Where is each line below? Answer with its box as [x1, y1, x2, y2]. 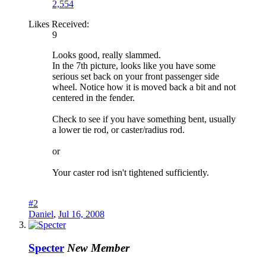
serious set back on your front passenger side [52, 71, 219, 82]
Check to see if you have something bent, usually [52, 114, 236, 125]
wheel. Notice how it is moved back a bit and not [52, 82, 236, 93]
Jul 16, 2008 [58, 209, 104, 220]
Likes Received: [28, 19, 89, 30]
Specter [28, 241, 64, 254]
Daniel [28, 209, 53, 220]
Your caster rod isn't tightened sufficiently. [52, 167, 209, 178]
